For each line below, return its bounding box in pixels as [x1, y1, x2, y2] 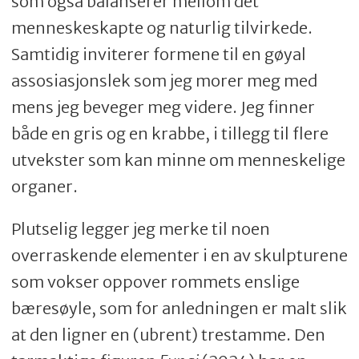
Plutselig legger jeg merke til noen [10, 219, 270, 240]
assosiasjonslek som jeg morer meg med [10, 71, 317, 91]
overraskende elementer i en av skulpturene [10, 245, 348, 266]
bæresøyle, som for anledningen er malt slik [10, 298, 347, 319]
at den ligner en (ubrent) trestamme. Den [10, 325, 325, 345]
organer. [10, 176, 78, 197]
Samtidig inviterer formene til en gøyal [10, 44, 306, 65]
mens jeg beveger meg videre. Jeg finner [10, 97, 315, 118]
